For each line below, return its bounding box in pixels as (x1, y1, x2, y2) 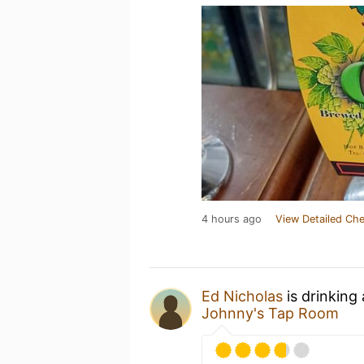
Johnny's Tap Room (201, 305, 339, 322)
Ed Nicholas (201, 288, 283, 305)
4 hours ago (201, 213, 262, 225)
